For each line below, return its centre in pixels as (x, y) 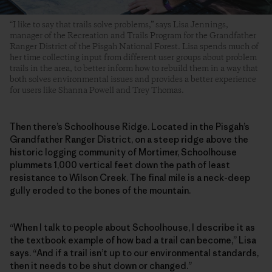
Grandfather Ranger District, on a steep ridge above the (129, 139)
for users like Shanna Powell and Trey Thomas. (97, 90)
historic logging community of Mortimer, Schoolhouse (123, 152)
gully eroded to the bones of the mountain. (100, 190)
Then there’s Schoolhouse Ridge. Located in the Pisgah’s (130, 126)
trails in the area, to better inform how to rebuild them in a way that (134, 68)
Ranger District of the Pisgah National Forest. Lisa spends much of (134, 46)
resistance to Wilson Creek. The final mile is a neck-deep (130, 177)
